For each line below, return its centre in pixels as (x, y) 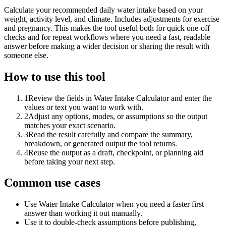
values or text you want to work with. (84, 107)
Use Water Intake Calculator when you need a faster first (114, 204)
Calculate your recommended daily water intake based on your (103, 10)
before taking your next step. (70, 161)
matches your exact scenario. (70, 125)
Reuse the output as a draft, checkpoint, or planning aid (116, 152)
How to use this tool (55, 76)
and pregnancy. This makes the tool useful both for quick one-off (107, 28)
